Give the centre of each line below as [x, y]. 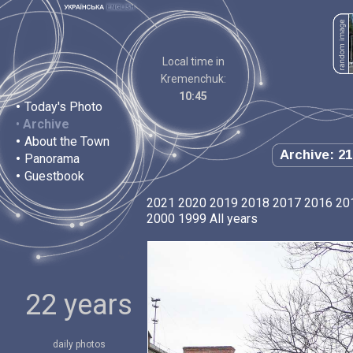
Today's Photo [63, 107]
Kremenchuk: [193, 79]
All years [234, 219]
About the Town [67, 141]
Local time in [193, 61]
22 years [79, 305]
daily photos [79, 344]
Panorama [52, 159]
